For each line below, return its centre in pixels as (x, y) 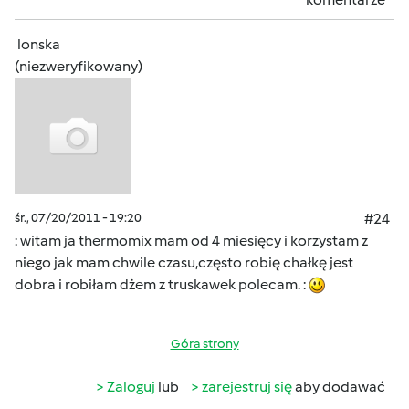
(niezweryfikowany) (79, 66)
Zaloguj (131, 387)
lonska (39, 44)
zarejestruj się (247, 387)
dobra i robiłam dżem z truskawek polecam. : (162, 284)
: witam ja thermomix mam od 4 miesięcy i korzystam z (191, 241)
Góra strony (204, 344)
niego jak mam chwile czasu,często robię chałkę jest (184, 262)
